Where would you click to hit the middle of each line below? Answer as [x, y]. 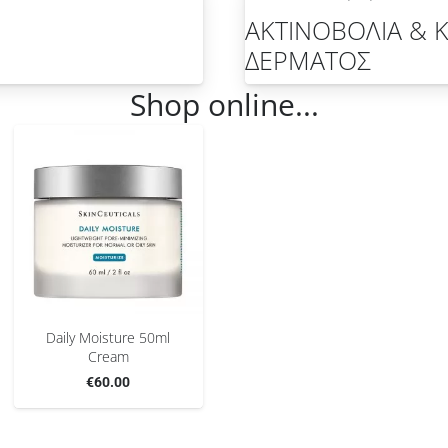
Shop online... [224, 104]
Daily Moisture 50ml [108, 337]
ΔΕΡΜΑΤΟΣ [308, 60]
